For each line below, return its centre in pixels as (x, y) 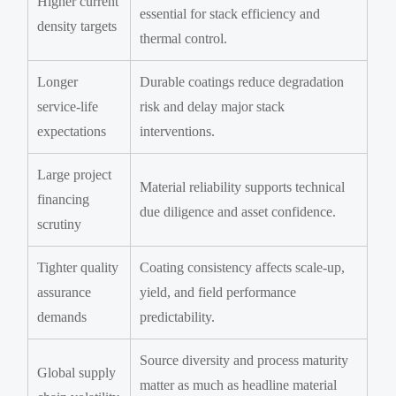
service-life (68, 106)
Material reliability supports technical (243, 187)
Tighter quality (78, 267)
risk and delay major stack (213, 106)
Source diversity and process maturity (244, 360)
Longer (58, 81)
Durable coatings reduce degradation (242, 81)
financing (64, 199)
